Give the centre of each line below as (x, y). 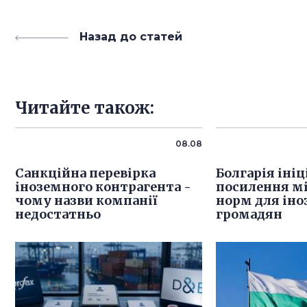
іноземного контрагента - (103, 187)
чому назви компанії (86, 200)
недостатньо (58, 214)
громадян (249, 214)
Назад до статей (131, 37)
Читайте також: (85, 108)
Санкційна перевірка (85, 173)
